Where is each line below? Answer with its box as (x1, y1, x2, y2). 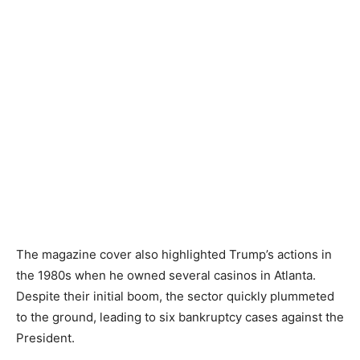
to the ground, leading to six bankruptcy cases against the (16, 309, 344, 325)
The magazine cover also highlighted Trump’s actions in (16, 247, 332, 263)
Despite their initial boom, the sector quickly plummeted (16, 288, 334, 305)
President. (16, 330, 75, 346)
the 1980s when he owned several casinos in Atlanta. (16, 268, 316, 284)
